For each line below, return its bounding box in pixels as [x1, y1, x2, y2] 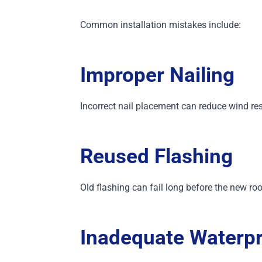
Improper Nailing [80, 63, 235, 87]
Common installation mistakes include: [80, 19, 241, 31]
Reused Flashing [80, 144, 233, 168]
